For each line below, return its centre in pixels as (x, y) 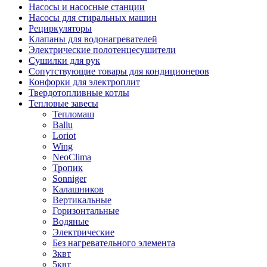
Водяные (71, 222)
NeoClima (72, 157)
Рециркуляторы (60, 29)
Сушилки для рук (64, 61)
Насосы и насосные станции (87, 7)
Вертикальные (82, 200)
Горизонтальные (86, 211)
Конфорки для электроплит (84, 82)
